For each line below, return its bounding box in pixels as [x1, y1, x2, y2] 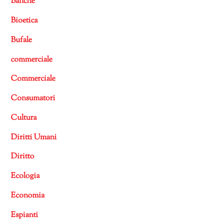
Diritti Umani [11, 131, 57, 143]
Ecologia [11, 171, 40, 182]
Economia [11, 190, 45, 201]
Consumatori [11, 93, 56, 105]
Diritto [11, 151, 35, 163]
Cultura [11, 112, 37, 124]
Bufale [11, 34, 32, 46]
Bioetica [11, 15, 38, 27]
